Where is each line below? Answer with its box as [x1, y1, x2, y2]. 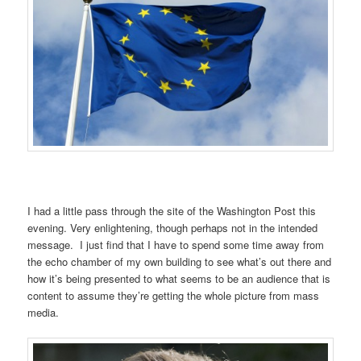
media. [27, 304, 60, 320]
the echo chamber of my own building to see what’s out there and [27, 253, 332, 269]
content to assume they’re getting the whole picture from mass [27, 287, 320, 303]
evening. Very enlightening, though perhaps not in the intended [27, 219, 318, 235]
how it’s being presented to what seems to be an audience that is [27, 270, 331, 286]
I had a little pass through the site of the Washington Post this [27, 202, 317, 218]
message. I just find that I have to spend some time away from [27, 236, 325, 252]
